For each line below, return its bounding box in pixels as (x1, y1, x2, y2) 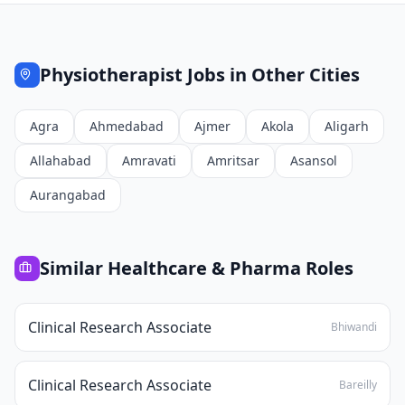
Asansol (290, 152, 337, 169)
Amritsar (207, 152, 259, 169)
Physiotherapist (40, 62, 183, 87)
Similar (40, 256, 108, 280)
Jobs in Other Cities (183, 62, 360, 87)
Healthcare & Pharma (108, 256, 301, 280)
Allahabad (30, 152, 91, 169)
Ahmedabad (89, 118, 164, 135)
